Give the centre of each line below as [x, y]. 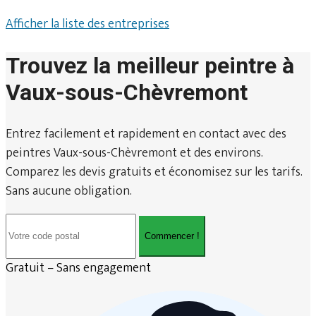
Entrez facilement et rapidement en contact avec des [146, 134]
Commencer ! [172, 236]
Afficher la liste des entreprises [87, 24]
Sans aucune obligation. [69, 191]
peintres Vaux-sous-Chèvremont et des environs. [134, 153]
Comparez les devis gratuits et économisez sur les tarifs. [154, 172]
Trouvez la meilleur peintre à [150, 66]
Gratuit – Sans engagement [78, 268]
